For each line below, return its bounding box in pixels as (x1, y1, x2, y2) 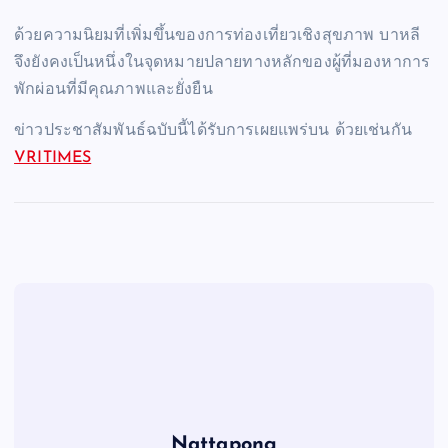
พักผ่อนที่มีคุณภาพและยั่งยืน (14, 81, 213, 98)
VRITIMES (14, 149, 92, 166)
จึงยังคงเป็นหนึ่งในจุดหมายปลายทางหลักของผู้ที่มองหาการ (14, 54, 431, 71)
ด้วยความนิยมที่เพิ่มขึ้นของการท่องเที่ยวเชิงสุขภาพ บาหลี (14, 27, 420, 44)
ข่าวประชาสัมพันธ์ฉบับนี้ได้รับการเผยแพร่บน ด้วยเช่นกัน (14, 122, 412, 139)
